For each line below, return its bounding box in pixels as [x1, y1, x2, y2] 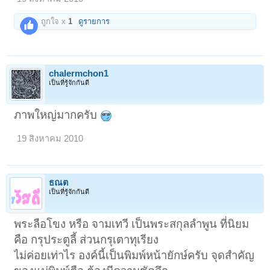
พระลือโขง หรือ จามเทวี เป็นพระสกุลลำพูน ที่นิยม [14, 217, 250, 230]
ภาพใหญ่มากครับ [14, 108, 101, 121]
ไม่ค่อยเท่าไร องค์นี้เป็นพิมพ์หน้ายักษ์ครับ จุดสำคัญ [14, 248, 255, 262]
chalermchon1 [49, 68, 108, 78]
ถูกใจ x [39, 17, 69, 27]
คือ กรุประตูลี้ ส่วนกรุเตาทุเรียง [14, 233, 159, 246]
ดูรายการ [78, 17, 110, 27]
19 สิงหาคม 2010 [17, 133, 84, 143]
